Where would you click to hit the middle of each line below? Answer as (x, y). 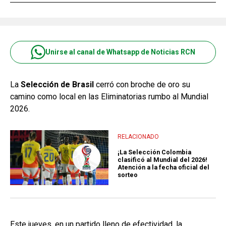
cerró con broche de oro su (142, 84)
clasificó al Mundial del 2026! (162, 160)
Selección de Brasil (57, 84)
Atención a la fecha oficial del (163, 167)
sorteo (128, 175)
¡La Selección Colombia (154, 152)
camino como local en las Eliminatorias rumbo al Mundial (109, 96)
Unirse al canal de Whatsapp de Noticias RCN (120, 52)
